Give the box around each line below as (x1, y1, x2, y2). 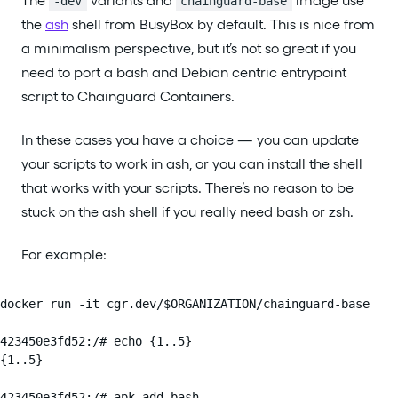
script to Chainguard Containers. (21, 88, 235, 106)
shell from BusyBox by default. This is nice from (68, 16, 375, 34)
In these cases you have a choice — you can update (21, 131, 359, 148)
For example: (21, 246, 107, 264)
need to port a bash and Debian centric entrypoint (21, 64, 346, 82)
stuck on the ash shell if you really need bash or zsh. (21, 203, 354, 220)
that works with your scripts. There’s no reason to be (21, 179, 354, 196)
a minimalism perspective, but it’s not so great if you (21, 40, 356, 58)
